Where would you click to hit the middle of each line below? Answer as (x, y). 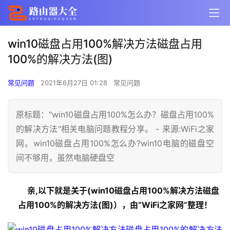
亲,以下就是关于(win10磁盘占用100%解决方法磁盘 (123, 190)
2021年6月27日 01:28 (75, 83)
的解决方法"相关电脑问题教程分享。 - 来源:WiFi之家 (115, 129)
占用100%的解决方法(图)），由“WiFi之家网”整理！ (115, 205)
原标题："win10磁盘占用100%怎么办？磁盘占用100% (115, 114)
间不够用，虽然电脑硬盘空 (65, 158)
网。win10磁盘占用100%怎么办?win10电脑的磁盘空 (115, 143)
